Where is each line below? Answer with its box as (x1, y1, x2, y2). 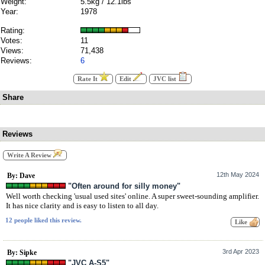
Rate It (77, 76, 99, 82)
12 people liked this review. (5, 217, 82, 224)
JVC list (153, 76, 178, 82)
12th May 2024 (216, 171, 259, 179)
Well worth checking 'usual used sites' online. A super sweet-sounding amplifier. (6, 192, 259, 201)
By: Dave (7, 172, 35, 180)
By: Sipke (7, 248, 37, 257)
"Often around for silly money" (68, 182, 180, 191)
